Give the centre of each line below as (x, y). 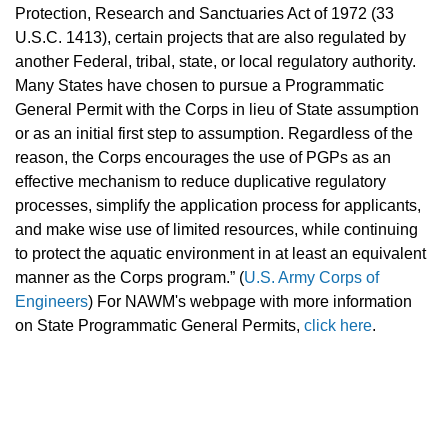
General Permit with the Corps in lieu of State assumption (217, 110)
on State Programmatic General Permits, (157, 326)
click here (338, 326)
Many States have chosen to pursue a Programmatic (199, 86)
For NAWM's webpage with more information (254, 302)
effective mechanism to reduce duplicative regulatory (200, 182)
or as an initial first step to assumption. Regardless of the (214, 134)
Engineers (51, 302)
